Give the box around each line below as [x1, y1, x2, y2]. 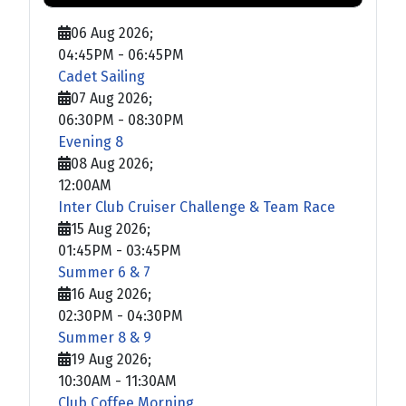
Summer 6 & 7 [58, 263, 150, 281]
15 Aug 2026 [71, 219, 147, 237]
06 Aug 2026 [71, 24, 150, 42]
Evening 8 [58, 132, 123, 150]
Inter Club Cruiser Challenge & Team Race [58, 198, 335, 216]
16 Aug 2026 [71, 285, 148, 303]
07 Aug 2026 [71, 89, 149, 107]
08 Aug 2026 [71, 154, 150, 172]
